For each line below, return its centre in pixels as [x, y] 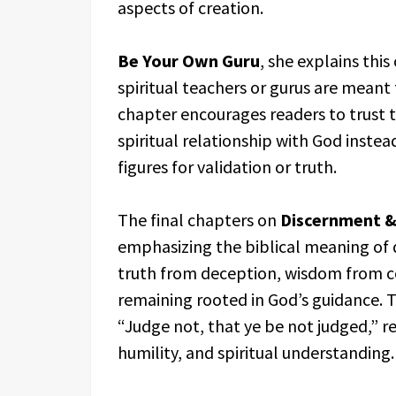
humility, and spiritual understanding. [256, 352]
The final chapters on [199, 220]
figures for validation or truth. [227, 167]
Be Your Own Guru [189, 61]
